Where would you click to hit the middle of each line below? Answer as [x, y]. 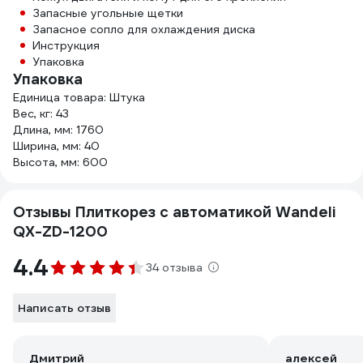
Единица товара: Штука [79, 98]
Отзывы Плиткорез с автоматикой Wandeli [175, 212]
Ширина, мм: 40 [56, 146]
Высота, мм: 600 [60, 162]
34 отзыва [174, 268]
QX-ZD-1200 [60, 232]
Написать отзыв [64, 308]
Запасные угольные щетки [108, 13]
